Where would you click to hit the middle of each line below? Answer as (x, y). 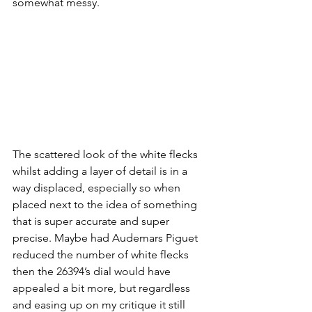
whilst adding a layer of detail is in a (101, 171)
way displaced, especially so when (98, 188)
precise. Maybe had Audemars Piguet (107, 238)
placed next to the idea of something (106, 205)
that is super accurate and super (92, 221)
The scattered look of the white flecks (107, 155)
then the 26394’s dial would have (93, 272)
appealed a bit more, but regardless (103, 288)
